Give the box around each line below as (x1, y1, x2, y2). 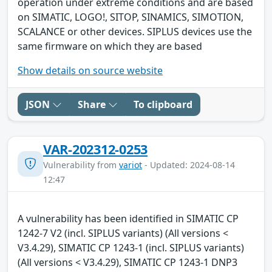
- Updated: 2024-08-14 (142, 158, 235, 171)
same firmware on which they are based (18, 39, 202, 53)
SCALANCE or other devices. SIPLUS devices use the (18, 24, 252, 38)
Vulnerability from (43, 158, 119, 171)
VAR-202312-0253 (43, 140, 148, 158)
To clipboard (134, 97, 192, 111)
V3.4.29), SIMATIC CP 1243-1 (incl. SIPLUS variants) (18, 240, 244, 254)
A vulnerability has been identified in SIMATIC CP (18, 211, 239, 225)
